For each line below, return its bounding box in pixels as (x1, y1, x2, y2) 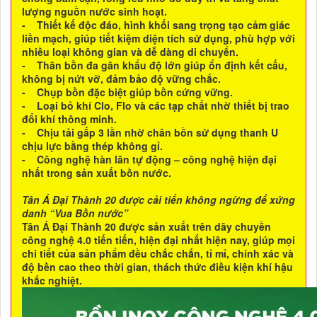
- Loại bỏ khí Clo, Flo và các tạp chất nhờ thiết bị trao (22, 98, 289, 113)
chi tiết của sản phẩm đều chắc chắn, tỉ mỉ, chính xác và (22, 246, 294, 261)
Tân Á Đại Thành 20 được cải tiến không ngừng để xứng (22, 192, 295, 207)
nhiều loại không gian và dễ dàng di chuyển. (22, 45, 238, 59)
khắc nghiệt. (22, 273, 82, 288)
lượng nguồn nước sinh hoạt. (22, 4, 167, 19)
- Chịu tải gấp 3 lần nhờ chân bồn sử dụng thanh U (22, 125, 278, 140)
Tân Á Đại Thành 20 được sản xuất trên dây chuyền (22, 219, 271, 234)
